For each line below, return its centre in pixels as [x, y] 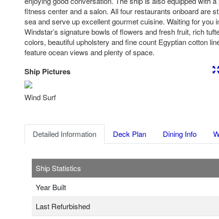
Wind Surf [40, 97]
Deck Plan [130, 134]
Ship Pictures [47, 72]
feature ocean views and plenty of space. [89, 52]
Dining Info [180, 134]
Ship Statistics [58, 168]
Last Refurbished [63, 206]
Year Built [51, 187]
